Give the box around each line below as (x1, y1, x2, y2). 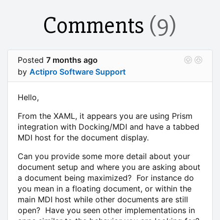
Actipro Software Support (29, 66, 126, 77)
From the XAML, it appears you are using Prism (18, 110, 192, 121)
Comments (43, 11, 149, 40)
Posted (18, 55, 46, 65)
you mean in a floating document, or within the (18, 183, 192, 193)
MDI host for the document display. (18, 132, 149, 142)
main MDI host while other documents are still (18, 194, 188, 204)
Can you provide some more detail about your (18, 151, 190, 161)
